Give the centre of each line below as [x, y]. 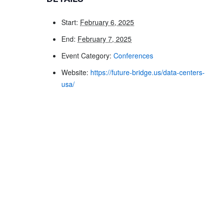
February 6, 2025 [107, 22]
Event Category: [87, 55]
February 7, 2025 [105, 39]
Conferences [134, 55]
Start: [70, 22]
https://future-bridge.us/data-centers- [148, 72]
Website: [75, 72]
